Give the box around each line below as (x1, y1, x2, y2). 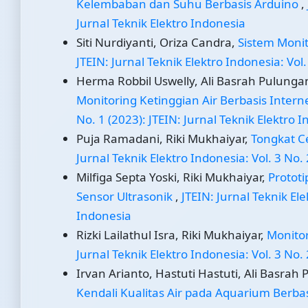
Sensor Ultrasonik (76, 188, 175, 205)
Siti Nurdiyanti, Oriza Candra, (76, 34, 238, 51)
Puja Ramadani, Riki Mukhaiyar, (76, 131, 251, 147)
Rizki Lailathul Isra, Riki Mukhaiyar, (76, 227, 267, 243)
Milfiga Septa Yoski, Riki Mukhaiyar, (76, 169, 268, 186)
